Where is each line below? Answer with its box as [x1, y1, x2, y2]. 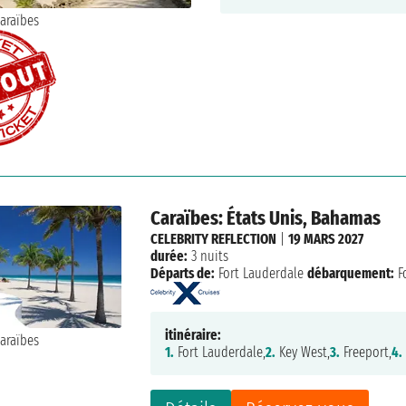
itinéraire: [165, 325, 222, 343]
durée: [150, 246, 188, 265]
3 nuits [188, 246, 229, 265]
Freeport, [340, 343, 392, 361]
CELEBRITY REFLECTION [150, 229, 277, 247]
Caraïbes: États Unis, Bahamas [150, 205, 382, 230]
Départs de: [150, 264, 216, 282]
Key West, [275, 343, 331, 361]
